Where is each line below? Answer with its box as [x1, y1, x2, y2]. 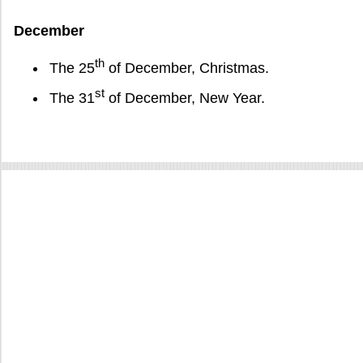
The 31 [49, 89, 95, 106]
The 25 [49, 60, 95, 77]
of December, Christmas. [104, 60, 269, 77]
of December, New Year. [104, 89, 265, 106]
